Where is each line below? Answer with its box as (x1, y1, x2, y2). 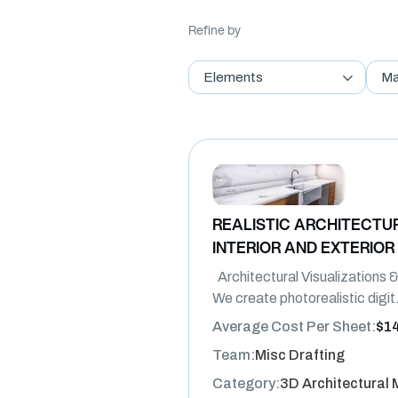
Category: (212, 376, 280, 392)
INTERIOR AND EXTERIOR (212, 236, 394, 259)
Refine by (188, 21, 241, 40)
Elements (203, 70, 263, 85)
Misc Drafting (255, 347, 345, 363)
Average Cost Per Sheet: (212, 319, 376, 335)
